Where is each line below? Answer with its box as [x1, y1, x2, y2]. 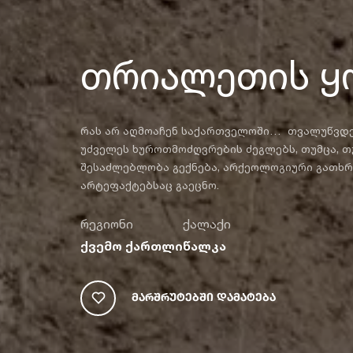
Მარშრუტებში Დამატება [132, 292, 276, 303]
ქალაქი [183, 215, 231, 232]
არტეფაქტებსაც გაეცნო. [80, 177, 219, 191]
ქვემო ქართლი [80, 237, 183, 254]
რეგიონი [80, 215, 133, 232]
